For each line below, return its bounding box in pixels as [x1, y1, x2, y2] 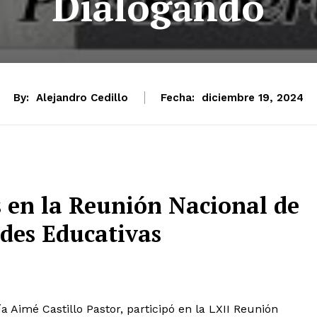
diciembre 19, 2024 [202, 91, 304, 105]
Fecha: [161, 91, 195, 104]
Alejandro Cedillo [36, 91, 128, 104]
